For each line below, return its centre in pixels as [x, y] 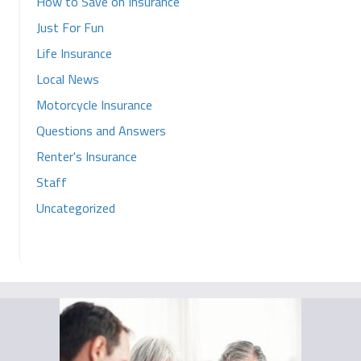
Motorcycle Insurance [94, 105]
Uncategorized [76, 208]
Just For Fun [70, 27]
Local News [68, 79]
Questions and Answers [101, 131]
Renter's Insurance [87, 156]
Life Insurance [74, 53]
